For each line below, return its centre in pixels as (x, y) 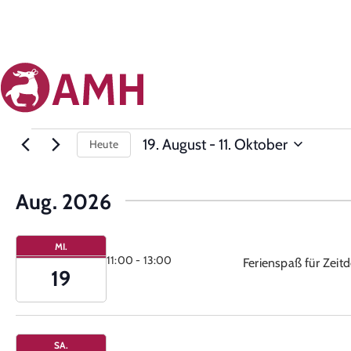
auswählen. (178, 173)
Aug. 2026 (63, 201)
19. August (174, 144)
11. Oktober (253, 144)
